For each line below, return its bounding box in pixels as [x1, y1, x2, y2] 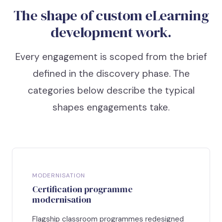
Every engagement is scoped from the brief [15, 51, 207, 63]
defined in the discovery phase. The [32, 67, 190, 80]
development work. [50, 22, 172, 43]
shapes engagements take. [53, 101, 169, 114]
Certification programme [32, 183, 133, 196]
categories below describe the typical [27, 84, 195, 97]
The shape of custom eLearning [13, 5, 209, 26]
